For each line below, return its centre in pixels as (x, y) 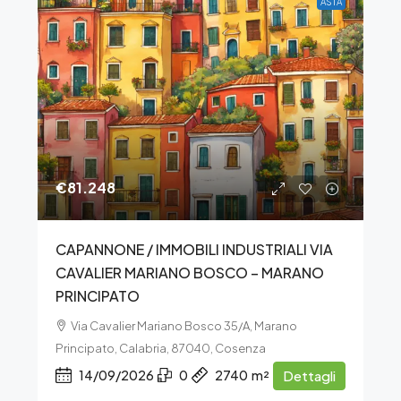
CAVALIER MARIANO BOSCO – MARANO (190, 273)
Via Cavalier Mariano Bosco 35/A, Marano (184, 326)
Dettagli (309, 375)
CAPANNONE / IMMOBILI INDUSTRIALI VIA (194, 249)
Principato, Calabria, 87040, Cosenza (161, 348)
